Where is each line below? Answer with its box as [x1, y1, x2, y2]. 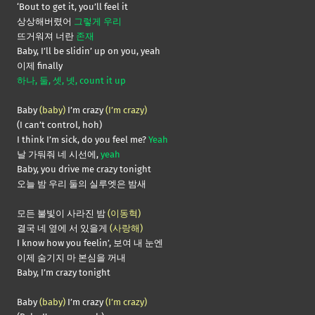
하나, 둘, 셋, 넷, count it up [17, 75, 126, 86]
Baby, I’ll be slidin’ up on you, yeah [17, 46, 160, 57]
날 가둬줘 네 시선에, [17, 149, 101, 160]
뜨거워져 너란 [17, 31, 76, 42]
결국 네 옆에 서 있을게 [17, 223, 110, 234]
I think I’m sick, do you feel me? [17, 134, 148, 146]
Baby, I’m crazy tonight [17, 267, 110, 278]
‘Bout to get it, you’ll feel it [17, 1, 128, 13]
